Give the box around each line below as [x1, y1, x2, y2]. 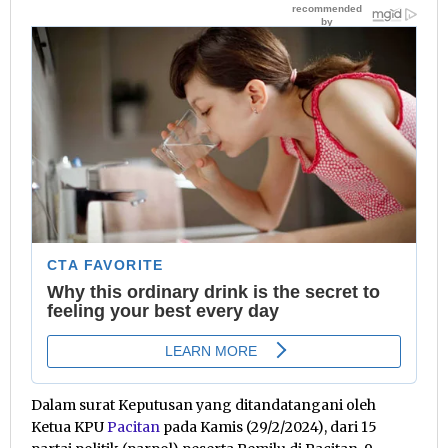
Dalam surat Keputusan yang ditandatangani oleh [31, 396, 376, 415]
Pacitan [107, 418, 160, 437]
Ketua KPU [31, 418, 107, 437]
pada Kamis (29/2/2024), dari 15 [160, 418, 377, 437]
